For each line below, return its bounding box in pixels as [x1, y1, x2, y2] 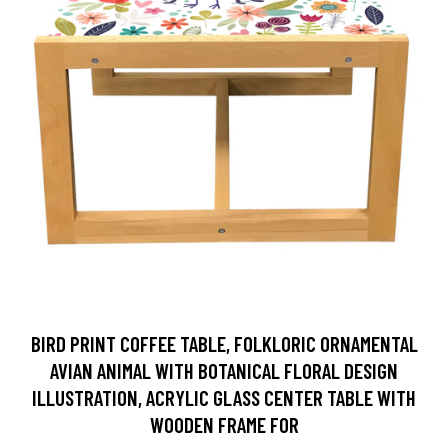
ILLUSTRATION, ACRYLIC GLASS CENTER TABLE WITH [32, 385, 416, 411]
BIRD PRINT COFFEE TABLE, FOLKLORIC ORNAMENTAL [30, 331, 418, 357]
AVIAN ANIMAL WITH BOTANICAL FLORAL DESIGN [50, 358, 398, 384]
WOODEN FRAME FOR [149, 412, 299, 438]
